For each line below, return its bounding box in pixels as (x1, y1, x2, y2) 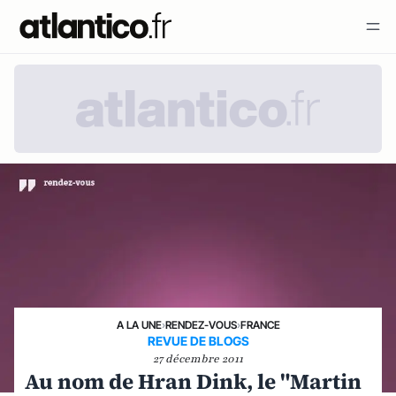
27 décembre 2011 (153, 351, 243, 366)
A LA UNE (116, 317, 162, 331)
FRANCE (240, 317, 280, 331)
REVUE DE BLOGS (147, 332, 249, 348)
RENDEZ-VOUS (164, 317, 237, 331)
